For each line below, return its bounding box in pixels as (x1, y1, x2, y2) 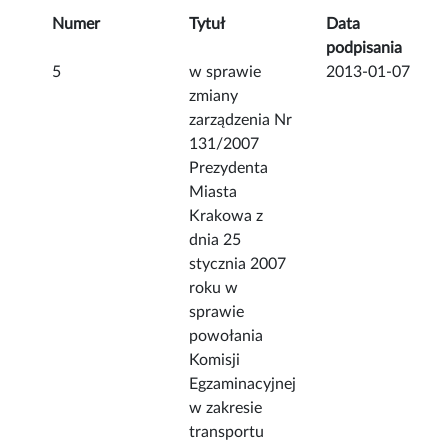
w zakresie (189, 400, 263, 417)
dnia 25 (189, 232, 242, 249)
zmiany (189, 88, 239, 105)
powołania (189, 328, 264, 345)
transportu (189, 424, 265, 441)
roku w (189, 280, 239, 297)
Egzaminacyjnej (189, 376, 297, 393)
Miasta (189, 184, 238, 201)
